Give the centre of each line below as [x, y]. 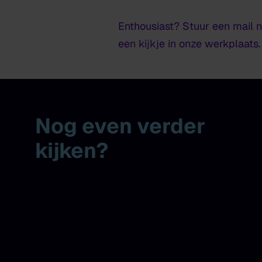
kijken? [72, 151]
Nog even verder [120, 126]
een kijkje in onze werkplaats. [189, 44]
